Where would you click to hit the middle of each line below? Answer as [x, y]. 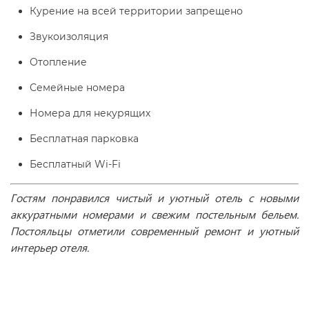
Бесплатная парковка [84, 139]
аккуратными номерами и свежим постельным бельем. [154, 214]
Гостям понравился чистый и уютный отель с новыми [154, 198]
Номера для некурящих [90, 113]
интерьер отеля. [50, 247]
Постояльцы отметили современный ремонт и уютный [154, 231]
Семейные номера [77, 88]
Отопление [58, 62]
